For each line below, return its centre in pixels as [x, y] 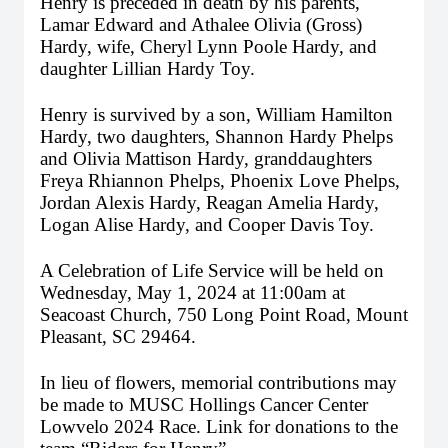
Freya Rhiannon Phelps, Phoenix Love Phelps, [220, 180]
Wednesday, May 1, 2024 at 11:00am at [192, 292]
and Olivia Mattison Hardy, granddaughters [206, 158]
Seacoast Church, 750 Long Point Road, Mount [224, 314]
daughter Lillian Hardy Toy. [150, 68]
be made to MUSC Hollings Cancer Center [204, 404]
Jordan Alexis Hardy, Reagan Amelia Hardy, [209, 202]
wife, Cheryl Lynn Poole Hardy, [223, 46]
